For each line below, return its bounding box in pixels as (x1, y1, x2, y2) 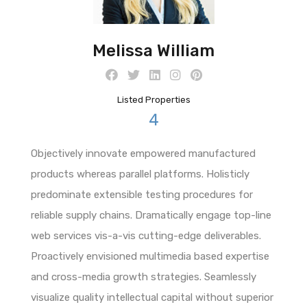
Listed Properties (116, 94, 191, 105)
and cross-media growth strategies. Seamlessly (31, 270, 256, 283)
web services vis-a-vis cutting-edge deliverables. (31, 229, 261, 242)
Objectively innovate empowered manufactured (31, 147, 256, 160)
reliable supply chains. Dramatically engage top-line (31, 208, 271, 221)
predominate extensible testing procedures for (31, 188, 253, 201)
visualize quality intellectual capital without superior (31, 291, 273, 304)
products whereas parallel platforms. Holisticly (31, 167, 249, 180)
